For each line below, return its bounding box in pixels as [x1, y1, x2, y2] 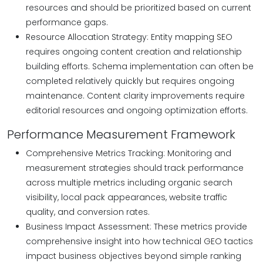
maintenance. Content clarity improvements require [26, 90, 245, 102]
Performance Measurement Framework [7, 126, 235, 143]
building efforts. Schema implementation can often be [26, 60, 254, 72]
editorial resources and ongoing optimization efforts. [26, 104, 248, 116]
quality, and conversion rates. [26, 206, 150, 218]
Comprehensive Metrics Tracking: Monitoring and [26, 147, 231, 159]
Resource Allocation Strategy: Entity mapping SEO [26, 31, 232, 43]
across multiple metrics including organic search [26, 177, 232, 188]
